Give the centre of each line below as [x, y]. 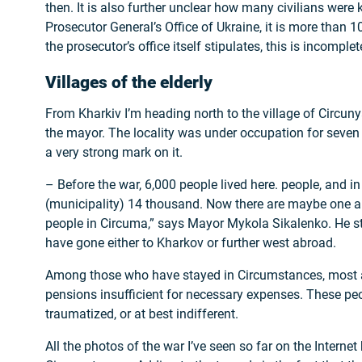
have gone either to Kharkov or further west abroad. [191, 242]
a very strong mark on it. [114, 152]
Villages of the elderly [129, 82]
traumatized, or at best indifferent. [142, 314]
